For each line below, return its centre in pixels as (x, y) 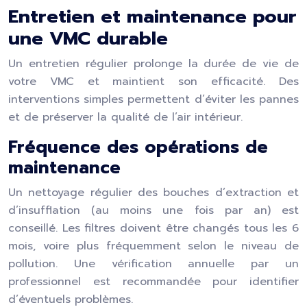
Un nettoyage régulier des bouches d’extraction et (153, 193)
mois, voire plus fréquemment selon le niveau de (153, 246)
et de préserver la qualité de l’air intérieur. (125, 117)
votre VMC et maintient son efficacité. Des (153, 82)
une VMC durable (88, 38)
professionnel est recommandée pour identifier (153, 282)
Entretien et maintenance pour (152, 16)
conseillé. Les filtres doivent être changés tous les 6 (153, 228)
